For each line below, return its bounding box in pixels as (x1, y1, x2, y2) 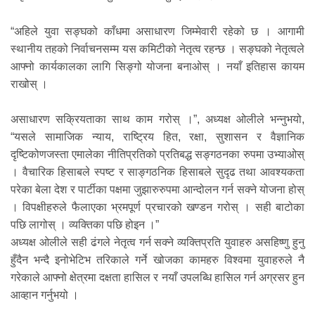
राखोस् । (11, 77, 48, 90)
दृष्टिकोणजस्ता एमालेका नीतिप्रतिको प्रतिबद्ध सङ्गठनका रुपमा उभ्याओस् (11, 148, 304, 161)
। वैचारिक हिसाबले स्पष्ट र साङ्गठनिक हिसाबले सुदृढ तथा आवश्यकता (11, 166, 304, 179)
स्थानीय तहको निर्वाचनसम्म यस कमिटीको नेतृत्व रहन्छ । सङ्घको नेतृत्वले (11, 42, 304, 55)
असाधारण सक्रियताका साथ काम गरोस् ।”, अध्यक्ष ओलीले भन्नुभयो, (11, 113, 304, 126)
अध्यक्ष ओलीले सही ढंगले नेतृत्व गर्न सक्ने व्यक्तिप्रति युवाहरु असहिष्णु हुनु (11, 236, 304, 249)
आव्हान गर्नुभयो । (11, 289, 79, 302)
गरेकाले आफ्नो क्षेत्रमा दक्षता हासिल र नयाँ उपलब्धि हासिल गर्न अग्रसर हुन (11, 271, 304, 284)
